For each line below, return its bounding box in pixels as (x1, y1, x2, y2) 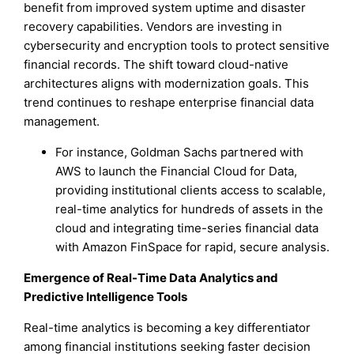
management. (24, 114, 100, 130)
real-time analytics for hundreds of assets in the (55, 201, 324, 217)
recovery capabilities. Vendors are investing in (24, 19, 283, 35)
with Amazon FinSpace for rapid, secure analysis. (55, 239, 330, 255)
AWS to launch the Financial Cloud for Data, (55, 164, 298, 179)
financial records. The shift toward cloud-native (24, 57, 289, 73)
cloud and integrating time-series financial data (55, 220, 319, 236)
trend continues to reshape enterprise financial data (24, 95, 314, 111)
